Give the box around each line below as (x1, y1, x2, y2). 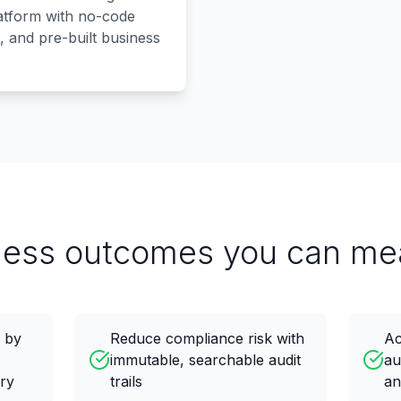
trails (109, 372, 142, 390)
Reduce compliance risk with (109, 329, 304, 347)
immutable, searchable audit (109, 351, 301, 369)
